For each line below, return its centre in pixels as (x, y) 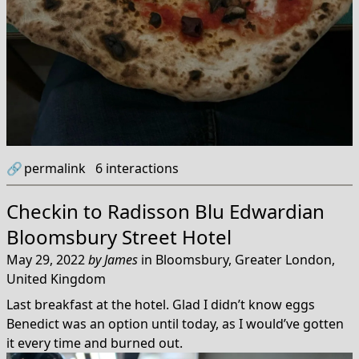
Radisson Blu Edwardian (216, 212)
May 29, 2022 (47, 260)
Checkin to (57, 212)
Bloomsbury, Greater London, (245, 260)
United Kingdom (56, 279)
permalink (55, 169)
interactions (141, 169)
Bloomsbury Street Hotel (119, 237)
